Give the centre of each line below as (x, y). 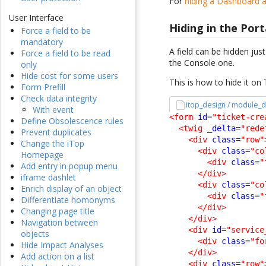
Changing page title (58, 211)
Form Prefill (43, 87)
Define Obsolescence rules (72, 121)
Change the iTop (53, 144)
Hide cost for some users (69, 76)
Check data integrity (59, 99)
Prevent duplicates (56, 132)
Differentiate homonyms (68, 200)
